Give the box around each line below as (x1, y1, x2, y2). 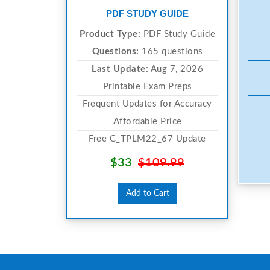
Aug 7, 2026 (148, 64, 203, 74)
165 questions (139, 46, 203, 56)
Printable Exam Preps (102, 81, 192, 91)
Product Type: (79, 29, 141, 39)
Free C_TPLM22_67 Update (89, 134, 206, 143)
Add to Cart (125, 189, 169, 198)
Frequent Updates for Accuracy (83, 99, 212, 108)
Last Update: (92, 64, 148, 74)
